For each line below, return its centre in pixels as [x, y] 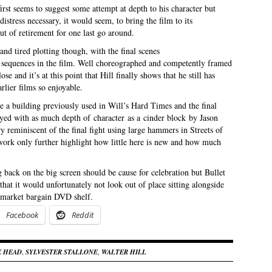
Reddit [83, 215]
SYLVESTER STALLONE [62, 252]
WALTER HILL [124, 252]
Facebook [22, 215]
